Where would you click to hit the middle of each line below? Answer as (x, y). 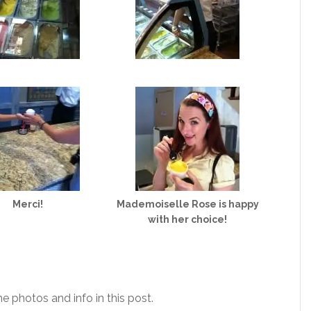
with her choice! (187, 219)
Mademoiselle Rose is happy (187, 204)
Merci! (28, 204)
